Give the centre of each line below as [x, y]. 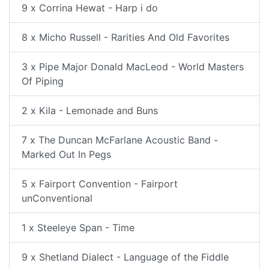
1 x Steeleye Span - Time [78, 228]
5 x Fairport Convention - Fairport [100, 184]
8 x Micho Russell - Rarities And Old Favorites [125, 37]
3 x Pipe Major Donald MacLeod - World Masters [133, 67]
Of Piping [43, 81]
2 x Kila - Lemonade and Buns [90, 110]
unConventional [57, 198]
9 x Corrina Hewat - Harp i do [90, 8]
